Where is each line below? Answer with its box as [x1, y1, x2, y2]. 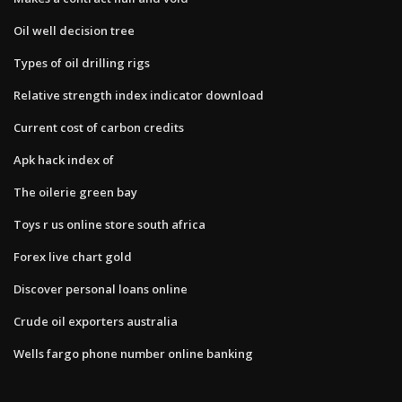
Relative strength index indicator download [13, 86, 264, 103]
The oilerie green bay [13, 183, 137, 200]
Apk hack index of [13, 151, 114, 168]
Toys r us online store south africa [13, 215, 205, 232]
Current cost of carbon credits [13, 118, 184, 135]
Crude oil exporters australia [13, 312, 178, 329]
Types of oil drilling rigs [13, 54, 150, 71]
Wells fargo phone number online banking [13, 345, 253, 362]
